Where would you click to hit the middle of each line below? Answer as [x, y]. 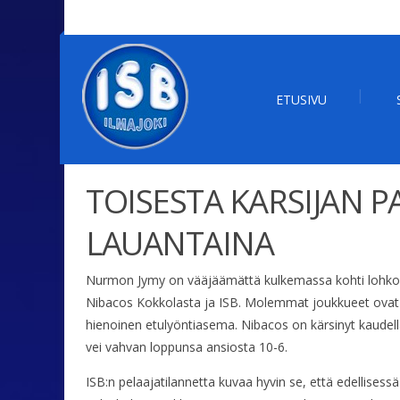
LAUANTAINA [180, 243]
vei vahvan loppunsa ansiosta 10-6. [187, 347]
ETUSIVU [301, 100]
